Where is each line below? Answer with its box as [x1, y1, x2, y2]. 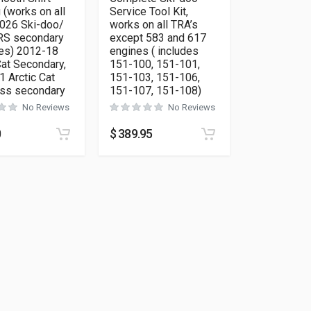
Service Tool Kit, [109, 5, 188, 18]
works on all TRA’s [109, 18, 198, 31]
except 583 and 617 [109, 31, 206, 44]
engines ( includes [109, 44, 199, 58]
